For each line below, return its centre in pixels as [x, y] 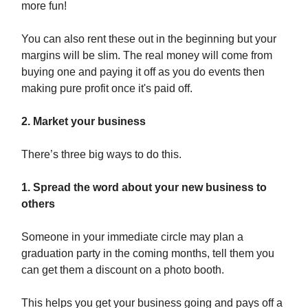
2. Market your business [84, 121]
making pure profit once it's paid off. [107, 88]
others [38, 203]
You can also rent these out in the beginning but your [149, 38]
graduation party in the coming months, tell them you [148, 253]
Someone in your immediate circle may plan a [132, 236]
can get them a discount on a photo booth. [123, 269]
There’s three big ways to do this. [101, 154]
